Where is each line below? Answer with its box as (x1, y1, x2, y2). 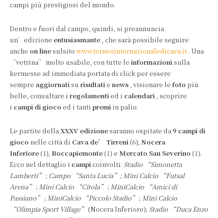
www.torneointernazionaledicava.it (75, 46, 187, 55)
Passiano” (10, 193, 43, 202)
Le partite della (10, 126, 59, 135)
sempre (10, 80, 34, 89)
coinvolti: (91, 160, 122, 169)
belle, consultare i (10, 91, 68, 100)
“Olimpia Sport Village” (10, 204, 87, 214)
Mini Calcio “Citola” (37, 182, 106, 191)
